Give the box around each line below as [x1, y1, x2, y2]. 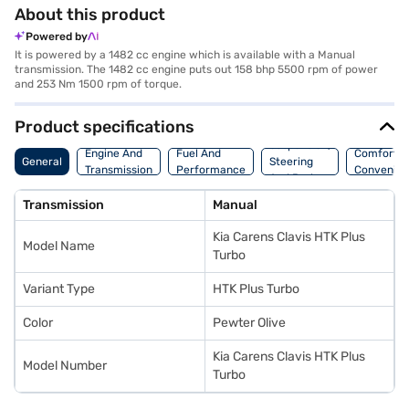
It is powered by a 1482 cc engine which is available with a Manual [15, 48, 355, 61]
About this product [15, 5, 165, 25]
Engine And [85, 147, 142, 160]
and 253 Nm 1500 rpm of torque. [15, 78, 182, 90]
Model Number [23, 358, 107, 373]
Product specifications [15, 117, 194, 137]
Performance [176, 163, 246, 176]
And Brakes [269, 172, 328, 184]
